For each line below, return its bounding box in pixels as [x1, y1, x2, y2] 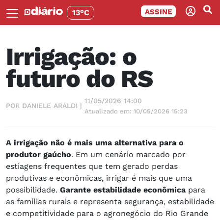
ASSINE [145, 7, 172, 16]
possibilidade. [6, 185, 57, 195]
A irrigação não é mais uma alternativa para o [6, 138, 184, 148]
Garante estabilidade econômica [57, 185, 186, 195]
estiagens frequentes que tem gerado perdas [6, 162, 178, 171]
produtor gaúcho [6, 150, 71, 160]
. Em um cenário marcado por [71, 150, 186, 160]
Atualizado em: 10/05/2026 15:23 [84, 108, 188, 115]
